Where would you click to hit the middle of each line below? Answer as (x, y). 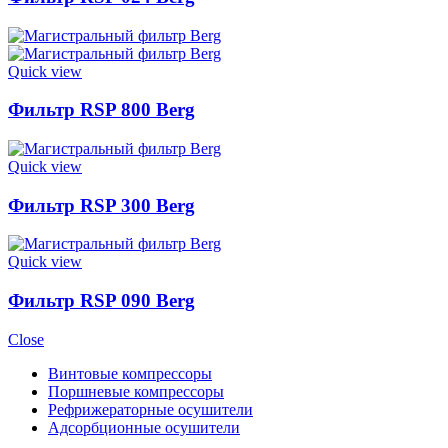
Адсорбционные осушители (144, 427)
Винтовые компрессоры (130, 373)
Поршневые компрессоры (136, 391)
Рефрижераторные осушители (150, 409)
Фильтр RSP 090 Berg (101, 301)
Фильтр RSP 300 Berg (101, 205)
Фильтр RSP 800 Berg (101, 110)
